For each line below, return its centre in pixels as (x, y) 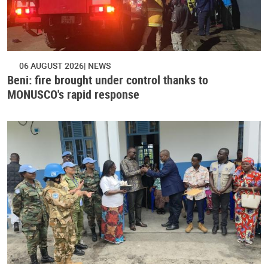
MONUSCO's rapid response (73, 95)
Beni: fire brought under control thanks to (108, 80)
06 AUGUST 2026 (51, 66)
